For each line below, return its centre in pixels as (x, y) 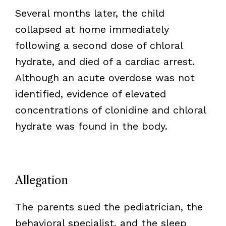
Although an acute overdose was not (105, 77)
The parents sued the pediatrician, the (109, 207)
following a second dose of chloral (99, 45)
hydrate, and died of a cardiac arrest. (105, 61)
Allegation (41, 180)
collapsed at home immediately (92, 29)
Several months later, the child (90, 13)
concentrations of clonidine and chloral (110, 110)
